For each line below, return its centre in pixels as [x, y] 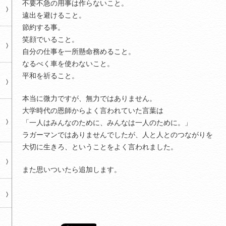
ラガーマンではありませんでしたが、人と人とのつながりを [118, 135]
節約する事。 [43, 27]
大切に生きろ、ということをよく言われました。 [100, 147]
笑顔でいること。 [50, 39]
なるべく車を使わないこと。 [68, 64]
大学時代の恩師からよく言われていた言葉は [93, 110]
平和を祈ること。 [50, 76]
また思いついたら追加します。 [72, 169]
